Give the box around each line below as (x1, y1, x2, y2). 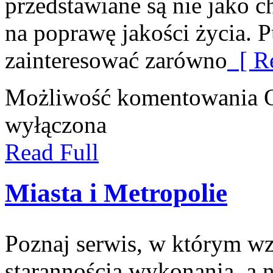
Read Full (5, 138, 99, 165)
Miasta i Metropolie (5, 178, 227, 207)
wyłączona (5, 111, 107, 138)
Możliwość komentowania (5, 83, 264, 110)
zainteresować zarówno (5, 46, 227, 73)
